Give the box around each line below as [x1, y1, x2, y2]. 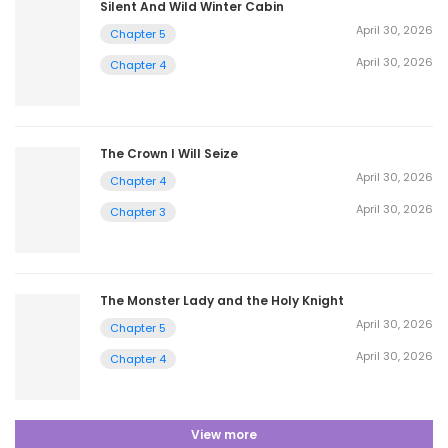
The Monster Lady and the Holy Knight [100, 292, 344, 310]
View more [191, 426, 257, 444]
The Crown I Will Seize [100, 145, 238, 163]
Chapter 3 [110, 203, 166, 220]
